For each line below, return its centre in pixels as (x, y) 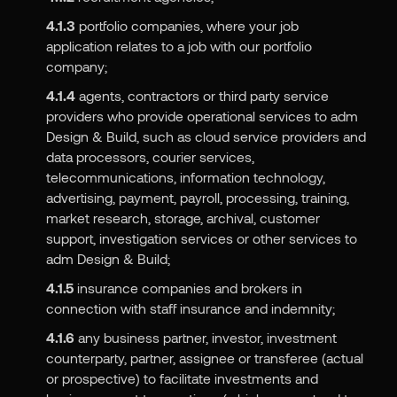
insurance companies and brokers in (187, 288)
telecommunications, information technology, (185, 177)
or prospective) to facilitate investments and (182, 378)
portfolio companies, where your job (187, 26)
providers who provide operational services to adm (202, 116)
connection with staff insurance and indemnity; (190, 308)
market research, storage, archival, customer (183, 218)
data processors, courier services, (150, 157)
